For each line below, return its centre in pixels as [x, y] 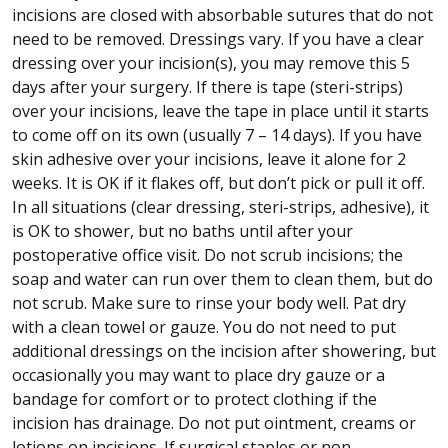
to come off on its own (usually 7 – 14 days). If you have [217, 134]
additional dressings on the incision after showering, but [224, 350]
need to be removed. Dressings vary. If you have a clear [218, 38]
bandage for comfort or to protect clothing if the [194, 398]
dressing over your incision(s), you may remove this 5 [211, 62]
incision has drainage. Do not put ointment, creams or [214, 422]
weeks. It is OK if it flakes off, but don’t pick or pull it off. [218, 182]
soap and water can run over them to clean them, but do [222, 278]
